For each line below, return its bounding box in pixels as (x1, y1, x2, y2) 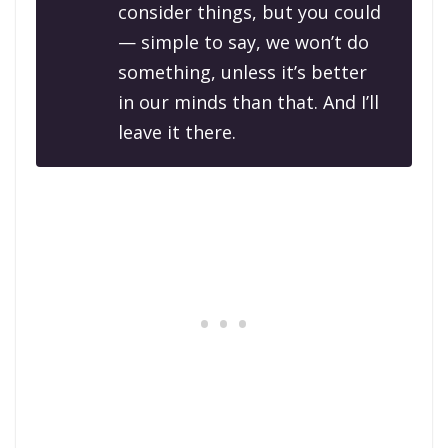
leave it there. (118, 120, 236, 145)
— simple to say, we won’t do (118, 30, 369, 55)
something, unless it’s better (118, 60, 367, 85)
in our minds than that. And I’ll (118, 90, 379, 115)
